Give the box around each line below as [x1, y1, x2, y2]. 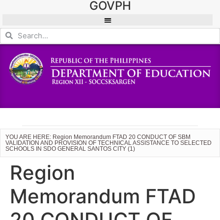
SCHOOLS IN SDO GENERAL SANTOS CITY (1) [5, 145, 135, 152]
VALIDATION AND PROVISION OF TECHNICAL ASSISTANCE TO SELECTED [5, 139, 212, 146]
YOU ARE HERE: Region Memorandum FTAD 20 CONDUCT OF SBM [5, 133, 191, 140]
